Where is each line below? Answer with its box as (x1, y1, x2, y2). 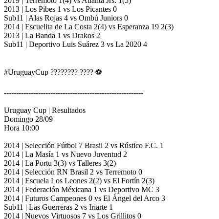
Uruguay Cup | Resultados (4, 106, 88, 115)
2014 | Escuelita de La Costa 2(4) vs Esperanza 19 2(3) (4, 22, 174, 31)
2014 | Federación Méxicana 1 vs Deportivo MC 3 (4, 185, 159, 194)
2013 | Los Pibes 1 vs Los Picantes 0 (4, 5, 117, 14)
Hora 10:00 (4, 124, 39, 132)
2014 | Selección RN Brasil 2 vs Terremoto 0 (4, 168, 142, 176)
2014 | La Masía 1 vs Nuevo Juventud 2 (4, 150, 127, 159)
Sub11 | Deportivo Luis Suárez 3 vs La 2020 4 (4, 40, 147, 49)
